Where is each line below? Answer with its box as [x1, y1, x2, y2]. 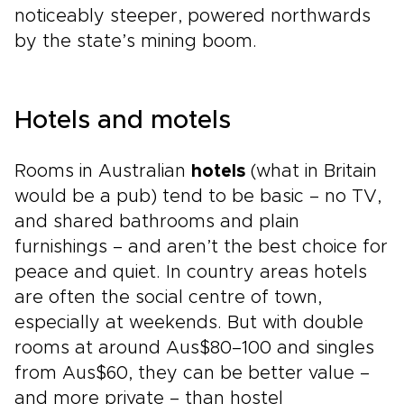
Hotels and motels [14, 108, 231, 133]
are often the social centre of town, [14, 289, 322, 307]
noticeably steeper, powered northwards [14, 7, 371, 25]
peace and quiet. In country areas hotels [14, 263, 367, 281]
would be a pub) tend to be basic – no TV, [14, 188, 381, 206]
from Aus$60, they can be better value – [14, 364, 370, 382]
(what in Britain [245, 162, 377, 180]
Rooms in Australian [14, 162, 191, 180]
